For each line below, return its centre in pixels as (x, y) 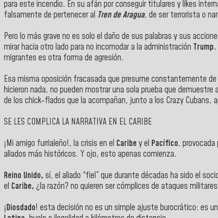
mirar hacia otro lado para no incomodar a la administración (99, 47)
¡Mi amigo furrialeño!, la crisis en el (59, 143)
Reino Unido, (25, 175)
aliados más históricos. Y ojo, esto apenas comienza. (91, 154)
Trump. (205, 47)
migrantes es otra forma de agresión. (64, 58)
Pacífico (165, 143)
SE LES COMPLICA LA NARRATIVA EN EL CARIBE (78, 122)
